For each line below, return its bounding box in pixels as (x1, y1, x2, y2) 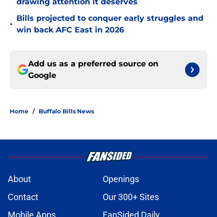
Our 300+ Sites (103, 192, 159, 202)
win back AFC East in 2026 (16, 25, 124, 35)
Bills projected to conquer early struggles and (16, 14, 203, 23)
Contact (8, 192, 38, 202)
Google (28, 71, 56, 80)
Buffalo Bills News (39, 108, 94, 115)
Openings (103, 174, 139, 185)
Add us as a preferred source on (28, 59, 158, 69)
